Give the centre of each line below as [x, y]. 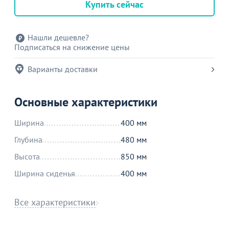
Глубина [28, 140]
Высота [27, 156]
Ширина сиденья [45, 173]
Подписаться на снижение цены [72, 47]
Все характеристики [55, 202]
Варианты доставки [63, 69]
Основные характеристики [86, 102]
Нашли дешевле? [58, 37]
